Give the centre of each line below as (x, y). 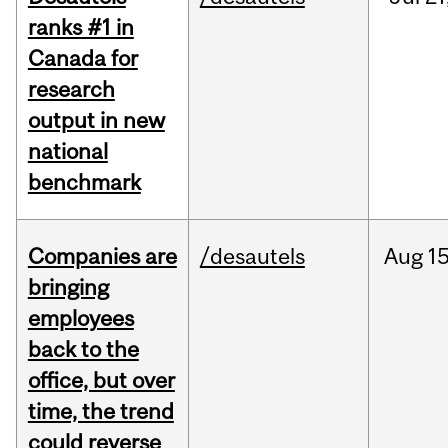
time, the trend (100, 411)
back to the (83, 349)
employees (80, 318)
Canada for (82, 58)
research (71, 89)
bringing (68, 287)
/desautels (252, 256)
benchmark (84, 182)
